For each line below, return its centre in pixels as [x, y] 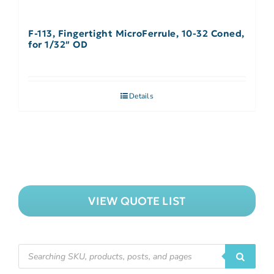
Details [141, 96]
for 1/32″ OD [58, 45]
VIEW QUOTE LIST [137, 201]
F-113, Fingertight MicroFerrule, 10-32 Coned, [136, 34]
